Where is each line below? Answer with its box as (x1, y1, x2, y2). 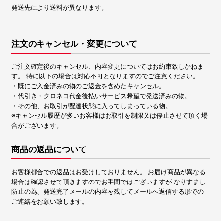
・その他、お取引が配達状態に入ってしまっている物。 (11, 102, 172, 110)
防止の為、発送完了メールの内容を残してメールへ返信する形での (11, 188, 204, 196)
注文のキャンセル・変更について (11, 39, 137, 49)
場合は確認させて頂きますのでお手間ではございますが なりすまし (11, 178, 206, 186)
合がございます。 (11, 122, 63, 130)
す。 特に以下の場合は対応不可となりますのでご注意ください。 (11, 73, 199, 80)
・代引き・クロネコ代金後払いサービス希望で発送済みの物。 (11, 92, 191, 100)
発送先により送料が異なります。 (11, 4, 108, 12)
